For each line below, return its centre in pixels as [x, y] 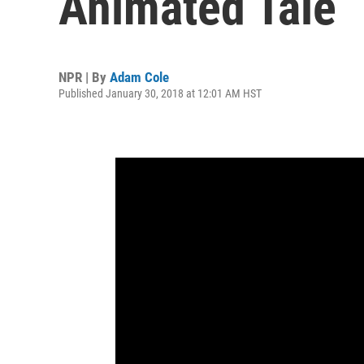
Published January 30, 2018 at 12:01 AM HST [160, 93]
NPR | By [84, 77]
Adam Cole [139, 77]
